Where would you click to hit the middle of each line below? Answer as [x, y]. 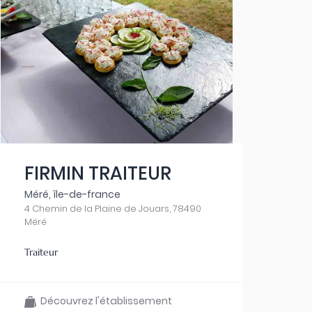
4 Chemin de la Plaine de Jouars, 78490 [112, 209]
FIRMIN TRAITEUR [97, 173]
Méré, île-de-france [72, 194]
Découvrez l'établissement [104, 301]
